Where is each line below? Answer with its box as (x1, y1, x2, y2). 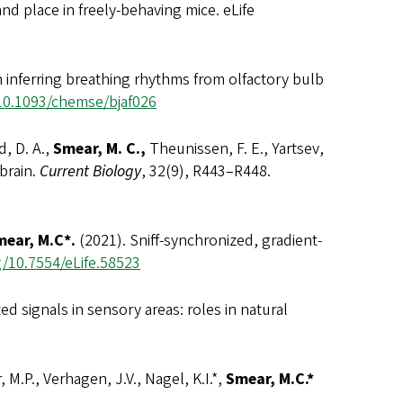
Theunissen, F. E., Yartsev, (146, 138, 324, 161)
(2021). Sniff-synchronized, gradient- (76, 229, 322, 253)
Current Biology (40, 160, 141, 184)
